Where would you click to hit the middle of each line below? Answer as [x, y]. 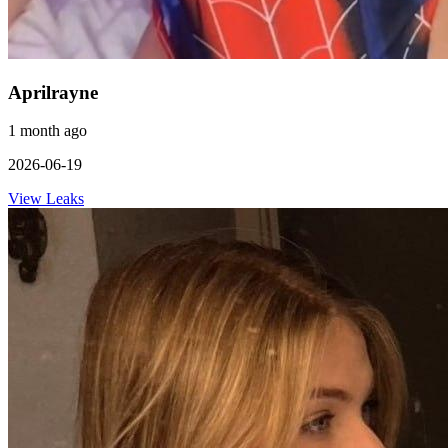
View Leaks [46, 199]
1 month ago [47, 131]
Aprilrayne [53, 92]
